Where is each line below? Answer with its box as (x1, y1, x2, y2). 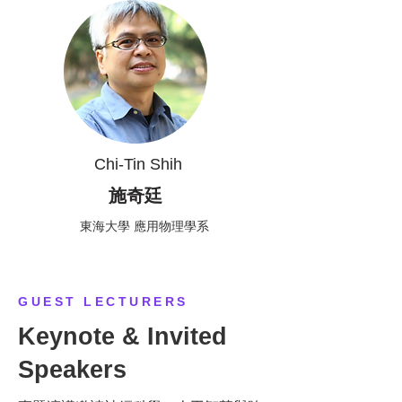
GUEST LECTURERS (18, 294, 188, 309)
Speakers (18, 356, 127, 383)
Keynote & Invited (18, 323, 227, 350)
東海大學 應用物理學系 (80, 217, 209, 234)
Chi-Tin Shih (89, 155, 182, 173)
